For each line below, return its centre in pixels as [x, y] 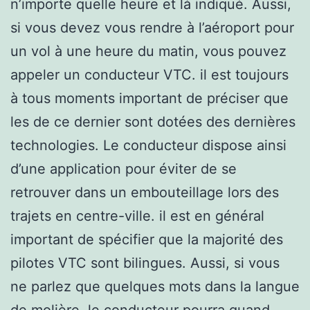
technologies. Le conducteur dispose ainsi [148, 145]
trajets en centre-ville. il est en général [137, 216]
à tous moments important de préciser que [149, 98]
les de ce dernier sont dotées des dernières [153, 121]
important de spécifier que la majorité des [147, 239]
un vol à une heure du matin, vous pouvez [148, 51]
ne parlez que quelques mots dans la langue [155, 286]
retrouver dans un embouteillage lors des [145, 192]
